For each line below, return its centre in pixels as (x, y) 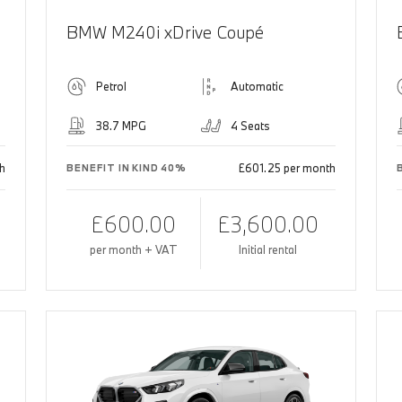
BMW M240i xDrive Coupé (166, 33)
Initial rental (268, 250)
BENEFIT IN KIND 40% (127, 168)
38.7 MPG (122, 126)
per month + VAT (133, 250)
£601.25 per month (287, 168)
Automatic (257, 87)
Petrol (112, 87)
